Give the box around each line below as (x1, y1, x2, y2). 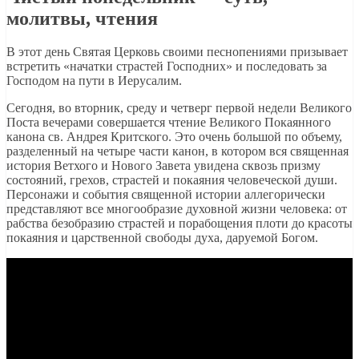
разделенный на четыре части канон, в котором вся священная (6, 144, 349, 159)
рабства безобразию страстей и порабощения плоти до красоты (6, 216, 353, 231)
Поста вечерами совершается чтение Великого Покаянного (6, 115, 331, 130)
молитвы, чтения (6, 7, 158, 29)
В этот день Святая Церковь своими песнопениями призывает (6, 45, 348, 59)
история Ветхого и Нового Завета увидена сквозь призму (6, 159, 321, 173)
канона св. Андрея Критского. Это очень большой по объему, (6, 130, 342, 144)
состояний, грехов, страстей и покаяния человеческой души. (6, 173, 337, 188)
